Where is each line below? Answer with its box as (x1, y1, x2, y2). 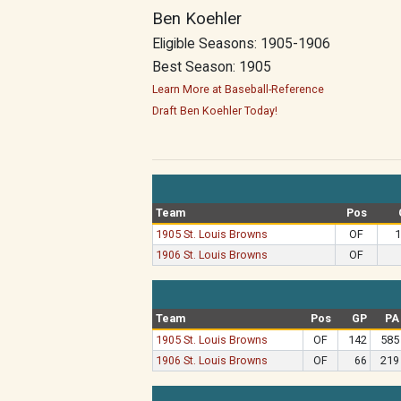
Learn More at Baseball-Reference (152, 82, 324, 96)
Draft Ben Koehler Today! (152, 104, 277, 117)
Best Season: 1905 (152, 59, 271, 75)
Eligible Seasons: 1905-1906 (152, 36, 330, 52)
